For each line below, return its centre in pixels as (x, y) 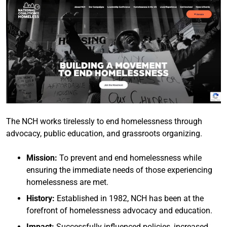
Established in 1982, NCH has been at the (129, 198)
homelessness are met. (67, 182)
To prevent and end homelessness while (129, 158)
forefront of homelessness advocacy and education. (119, 210)
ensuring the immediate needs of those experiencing (119, 170)
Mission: (42, 158)
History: (41, 198)
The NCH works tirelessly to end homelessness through (104, 121)
